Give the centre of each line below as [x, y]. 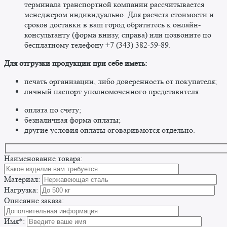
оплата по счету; [53, 110]
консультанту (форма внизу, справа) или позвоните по [118, 35]
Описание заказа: [34, 200]
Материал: [22, 179]
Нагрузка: [21, 190]
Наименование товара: [43, 158]
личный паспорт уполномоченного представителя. [112, 92]
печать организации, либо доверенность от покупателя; [121, 82]
